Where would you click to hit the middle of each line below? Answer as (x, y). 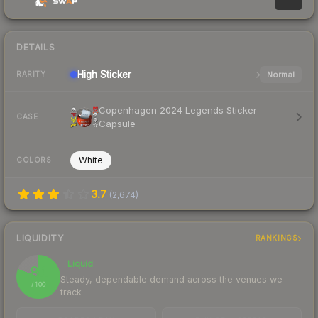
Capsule (117, 123)
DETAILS (36, 47)
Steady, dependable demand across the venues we (171, 279)
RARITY (31, 74)
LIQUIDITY (40, 238)
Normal (280, 74)
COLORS (34, 160)
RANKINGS (276, 238)
